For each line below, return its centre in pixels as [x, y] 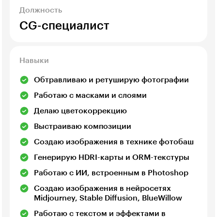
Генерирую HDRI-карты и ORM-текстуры [112, 158]
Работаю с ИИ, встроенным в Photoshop [111, 173]
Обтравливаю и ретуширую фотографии [111, 80]
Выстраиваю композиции [83, 127]
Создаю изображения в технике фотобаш [114, 142]
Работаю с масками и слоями [90, 96]
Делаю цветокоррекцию [80, 111]
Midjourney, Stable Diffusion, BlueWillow [108, 198]
